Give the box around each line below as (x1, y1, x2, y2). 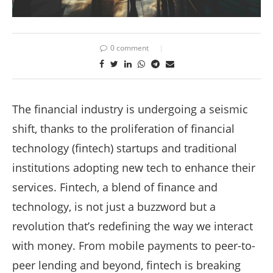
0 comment (110, 42, 149, 53)
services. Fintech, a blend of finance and (12, 179, 218, 194)
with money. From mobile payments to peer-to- (12, 238, 255, 253)
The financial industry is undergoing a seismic (12, 101, 248, 116)
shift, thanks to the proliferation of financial (12, 121, 235, 136)
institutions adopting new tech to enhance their (12, 160, 255, 175)
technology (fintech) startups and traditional (12, 140, 237, 155)
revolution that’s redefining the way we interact (12, 218, 253, 233)
